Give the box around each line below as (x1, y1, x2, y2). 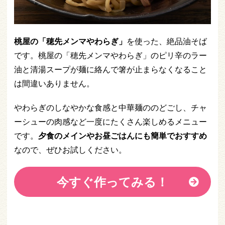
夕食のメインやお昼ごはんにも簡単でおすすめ (38, 130, 207, 141)
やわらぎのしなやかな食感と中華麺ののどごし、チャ (14, 101, 207, 113)
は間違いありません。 (14, 77, 94, 89)
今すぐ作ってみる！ (57, 173, 168, 190)
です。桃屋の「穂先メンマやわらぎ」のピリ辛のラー (14, 49, 207, 61)
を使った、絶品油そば (127, 35, 207, 47)
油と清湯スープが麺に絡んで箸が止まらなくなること (14, 63, 207, 75)
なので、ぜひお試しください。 (14, 144, 127, 155)
